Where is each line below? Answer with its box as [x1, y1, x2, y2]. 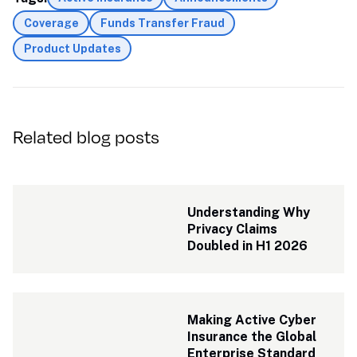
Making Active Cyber [187, 312, 317, 328]
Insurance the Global [187, 329, 317, 344]
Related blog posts [13, 124, 159, 149]
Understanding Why [187, 205, 311, 220]
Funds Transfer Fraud [100, 17, 225, 29]
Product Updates [23, 42, 121, 55]
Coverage [23, 17, 79, 29]
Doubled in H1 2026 [187, 238, 308, 253]
